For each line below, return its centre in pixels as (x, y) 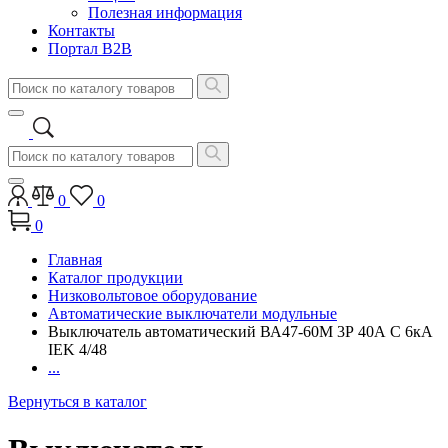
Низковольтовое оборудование (152, 295)
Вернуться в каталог (77, 401)
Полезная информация (165, 12)
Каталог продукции (115, 277)
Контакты (81, 30)
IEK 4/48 (77, 349)
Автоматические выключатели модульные (192, 313)
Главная (75, 259)
